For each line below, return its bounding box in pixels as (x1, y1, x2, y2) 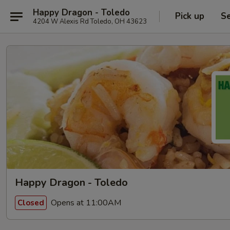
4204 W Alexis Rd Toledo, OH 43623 (33, 16, 147, 26)
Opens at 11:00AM (49, 197, 121, 208)
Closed (17, 197, 44, 208)
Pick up (175, 10, 204, 22)
